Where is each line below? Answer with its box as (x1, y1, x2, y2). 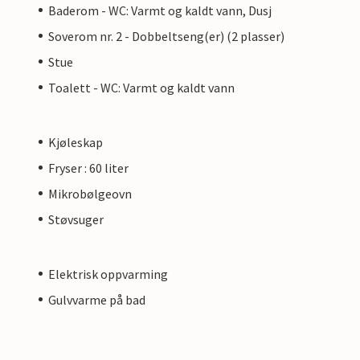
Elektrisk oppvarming (48, 265, 168, 282)
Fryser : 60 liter (48, 159, 129, 176)
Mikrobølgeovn (48, 185, 132, 202)
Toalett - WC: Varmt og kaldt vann (48, 79, 235, 96)
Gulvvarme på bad (48, 291, 145, 308)
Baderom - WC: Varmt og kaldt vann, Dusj (48, 2, 272, 18)
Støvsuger (48, 211, 104, 227)
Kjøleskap (48, 133, 103, 150)
